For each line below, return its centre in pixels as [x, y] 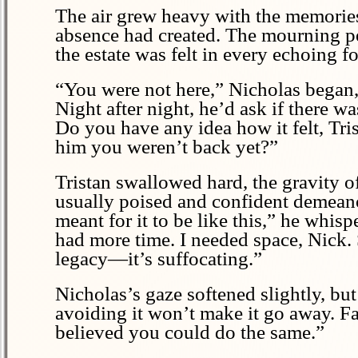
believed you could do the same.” [190, 332]
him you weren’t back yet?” [167, 147]
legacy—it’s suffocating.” [159, 259]
